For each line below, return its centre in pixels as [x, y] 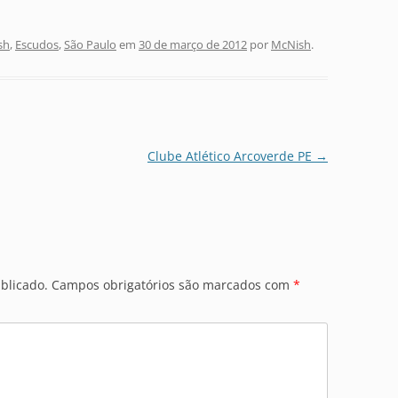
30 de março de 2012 [193, 44]
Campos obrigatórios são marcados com [172, 285]
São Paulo [90, 44]
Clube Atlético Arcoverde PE [231, 156]
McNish [291, 44]
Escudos [37, 44]
